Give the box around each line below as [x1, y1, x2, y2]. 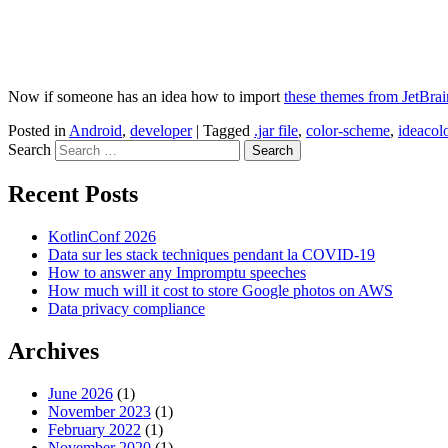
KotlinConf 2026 [48, 228, 156, 246]
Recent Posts [8, 181, 138, 208]
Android [69, 122, 122, 140]
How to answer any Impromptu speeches [48, 264, 306, 282]
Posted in [8, 122, 69, 140]
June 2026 [48, 384, 113, 402]
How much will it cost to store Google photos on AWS [48, 282, 393, 300]
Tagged [203, 122, 254, 140]
